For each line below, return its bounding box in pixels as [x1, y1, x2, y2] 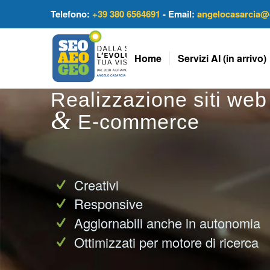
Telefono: [50, 7, 92, 20]
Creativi [74, 175, 119, 194]
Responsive [74, 194, 143, 213]
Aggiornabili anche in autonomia [74, 213, 261, 233]
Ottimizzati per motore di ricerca [74, 233, 259, 252]
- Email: [160, 7, 197, 20]
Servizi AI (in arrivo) [178, 51, 267, 65]
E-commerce [72, 110, 199, 133]
